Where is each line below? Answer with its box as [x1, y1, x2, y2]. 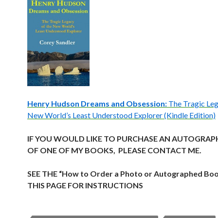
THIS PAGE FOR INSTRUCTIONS [27, 181, 143, 190]
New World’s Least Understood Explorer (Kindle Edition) [27, 110, 216, 120]
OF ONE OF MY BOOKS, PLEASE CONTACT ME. [27, 145, 201, 155]
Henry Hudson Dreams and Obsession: [27, 99, 168, 108]
